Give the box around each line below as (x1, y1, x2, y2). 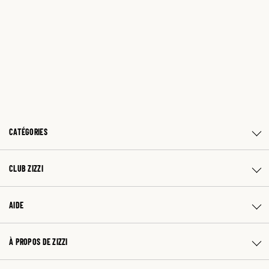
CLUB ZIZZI (9, 163, 43, 174)
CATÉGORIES (9, 126, 47, 137)
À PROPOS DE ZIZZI (9, 236, 68, 247)
